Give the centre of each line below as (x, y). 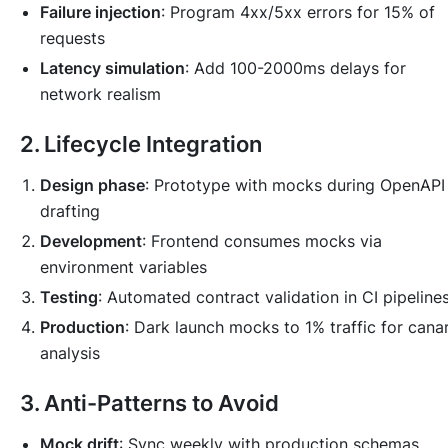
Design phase (92, 185)
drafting (70, 211)
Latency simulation (112, 68)
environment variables (123, 267)
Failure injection (100, 12)
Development (91, 241)
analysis (70, 353)
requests (72, 38)
